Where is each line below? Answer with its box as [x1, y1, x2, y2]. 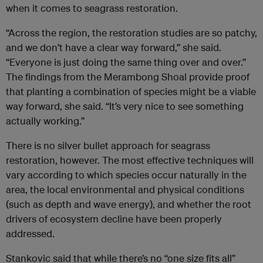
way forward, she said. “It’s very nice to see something [6, 100, 244, 113]
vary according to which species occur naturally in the [6, 168, 247, 181]
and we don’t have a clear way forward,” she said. [6, 41, 221, 54]
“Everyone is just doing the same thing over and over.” [6, 56, 246, 69]
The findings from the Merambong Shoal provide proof [6, 70, 249, 83]
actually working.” [6, 114, 85, 127]
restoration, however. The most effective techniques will [6, 154, 254, 167]
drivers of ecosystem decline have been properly [6, 213, 222, 225]
